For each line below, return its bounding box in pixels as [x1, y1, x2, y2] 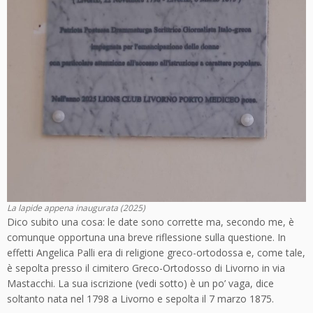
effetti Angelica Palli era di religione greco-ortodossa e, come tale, [7, 246, 305, 259]
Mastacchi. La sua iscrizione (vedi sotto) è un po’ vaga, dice [7, 277, 274, 290]
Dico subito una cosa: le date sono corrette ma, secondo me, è [7, 215, 294, 228]
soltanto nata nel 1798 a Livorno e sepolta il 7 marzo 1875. [7, 292, 274, 305]
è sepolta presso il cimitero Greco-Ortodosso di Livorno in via [7, 261, 285, 275]
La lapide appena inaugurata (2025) [7, 202, 145, 214]
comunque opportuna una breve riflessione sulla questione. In [7, 231, 286, 244]
